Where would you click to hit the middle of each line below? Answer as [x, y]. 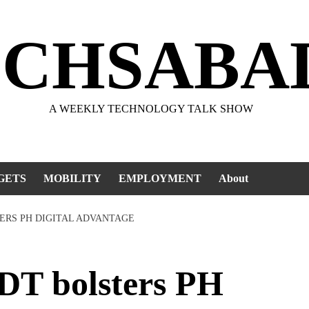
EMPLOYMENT [160, 178]
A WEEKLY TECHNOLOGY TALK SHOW [151, 109]
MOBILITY [72, 178]
